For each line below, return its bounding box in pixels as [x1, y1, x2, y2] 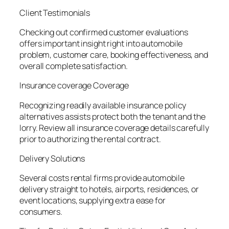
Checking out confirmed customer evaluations [19, 27, 188, 38]
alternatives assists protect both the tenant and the [19, 110, 205, 122]
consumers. [19, 206, 63, 218]
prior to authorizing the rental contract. [19, 133, 161, 145]
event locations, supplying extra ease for [19, 195, 166, 207]
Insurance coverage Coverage [19, 80, 129, 91]
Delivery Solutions [19, 152, 85, 164]
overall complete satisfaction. [19, 60, 128, 72]
